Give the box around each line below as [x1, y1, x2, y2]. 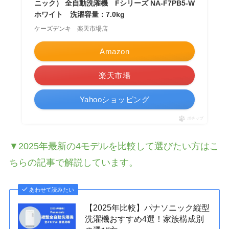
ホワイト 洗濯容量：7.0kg [34, 10, 125, 19]
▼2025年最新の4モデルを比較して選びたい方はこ [9, 141, 219, 152]
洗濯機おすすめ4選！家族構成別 [85, 214, 204, 224]
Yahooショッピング [79, 95, 150, 104]
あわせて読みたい [29, 187, 75, 193]
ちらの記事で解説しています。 [9, 157, 138, 168]
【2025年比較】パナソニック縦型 [85, 203, 210, 213]
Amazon [100, 47, 129, 56]
